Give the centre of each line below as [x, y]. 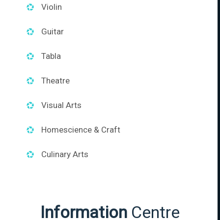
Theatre [55, 80]
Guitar [53, 31]
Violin [52, 7]
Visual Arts [61, 105]
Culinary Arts [65, 154]
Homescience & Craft [81, 129]
